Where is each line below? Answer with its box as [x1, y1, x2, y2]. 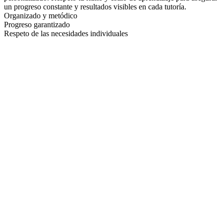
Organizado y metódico [4, 11, 77, 20]
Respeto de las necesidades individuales [4, 29, 128, 38]
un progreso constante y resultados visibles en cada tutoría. [4, 2, 186, 11]
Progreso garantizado [4, 20, 70, 29]
